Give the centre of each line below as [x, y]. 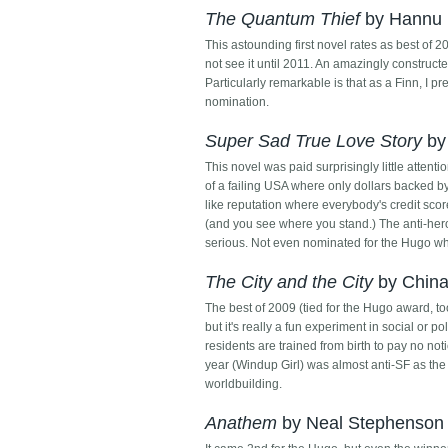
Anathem [241, 423]
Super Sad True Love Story [314, 141]
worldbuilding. [244, 384]
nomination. [237, 102]
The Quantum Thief [283, 19]
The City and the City [289, 282]
